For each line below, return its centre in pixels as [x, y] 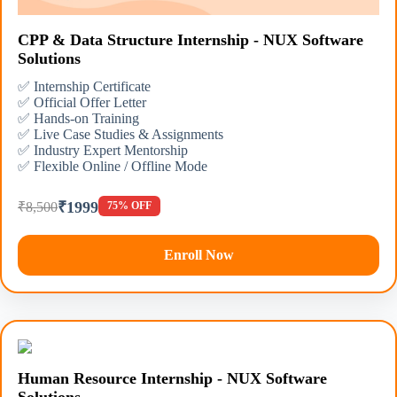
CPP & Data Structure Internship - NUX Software [191, 39]
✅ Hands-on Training [78, 118]
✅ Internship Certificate [84, 86]
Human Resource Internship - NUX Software [172, 379]
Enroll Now [198, 254]
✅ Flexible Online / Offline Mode [113, 166]
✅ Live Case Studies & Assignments [121, 134]
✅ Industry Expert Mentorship [103, 150]
